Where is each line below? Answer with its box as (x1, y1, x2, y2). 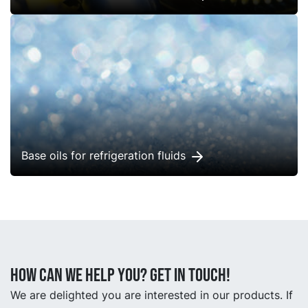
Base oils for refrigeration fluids (21, 148, 189, 163)
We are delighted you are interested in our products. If (10, 288, 293, 302)
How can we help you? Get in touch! (10, 264, 230, 287)
